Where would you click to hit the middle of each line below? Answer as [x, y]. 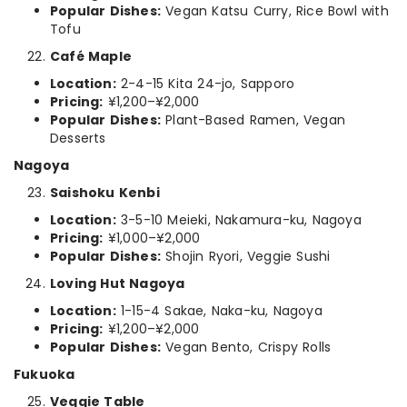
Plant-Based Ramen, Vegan [253, 120]
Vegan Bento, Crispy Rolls [246, 347]
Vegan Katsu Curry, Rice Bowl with [275, 11]
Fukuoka [45, 374]
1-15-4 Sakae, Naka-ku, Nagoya [219, 311]
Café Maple [91, 56]
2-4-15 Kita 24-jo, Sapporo [205, 84]
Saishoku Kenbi [105, 193]
